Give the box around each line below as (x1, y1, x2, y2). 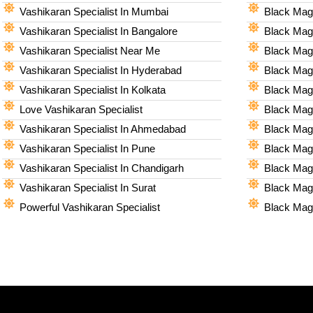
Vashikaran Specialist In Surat (20, 181, 156, 194)
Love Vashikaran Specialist (20, 103, 143, 115)
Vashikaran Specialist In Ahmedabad (20, 122, 187, 135)
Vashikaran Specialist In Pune (20, 142, 156, 154)
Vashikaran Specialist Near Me (20, 44, 161, 57)
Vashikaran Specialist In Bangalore (20, 24, 178, 37)
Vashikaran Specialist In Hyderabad (20, 64, 182, 76)
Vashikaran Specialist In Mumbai (20, 5, 169, 17)
